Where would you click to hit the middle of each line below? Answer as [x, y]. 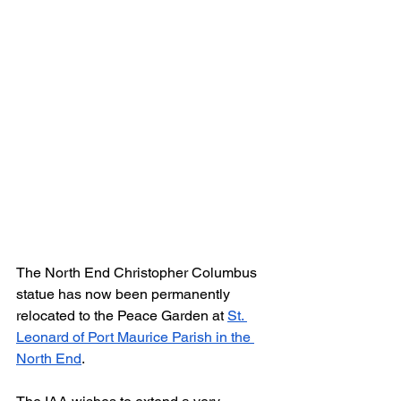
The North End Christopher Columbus [138, 273]
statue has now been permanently [125, 294]
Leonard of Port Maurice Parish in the [135, 337]
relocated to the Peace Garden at [122, 316]
